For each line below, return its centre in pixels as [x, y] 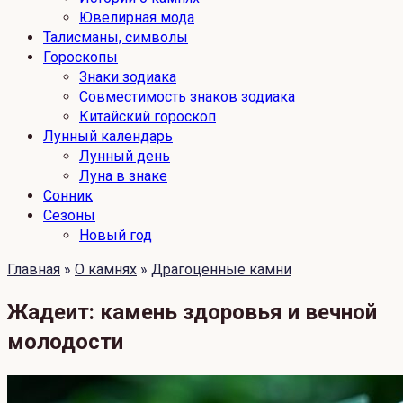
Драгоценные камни [221, 269]
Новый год [116, 235]
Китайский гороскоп [148, 116]
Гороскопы [81, 57]
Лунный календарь [108, 136]
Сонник [68, 196]
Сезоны [69, 215]
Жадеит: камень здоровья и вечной [192, 312]
